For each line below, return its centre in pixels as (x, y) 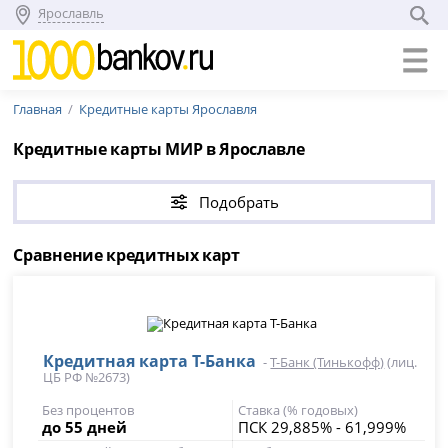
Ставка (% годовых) (297, 410)
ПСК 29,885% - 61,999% (321, 427)
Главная (38, 109)
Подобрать (239, 202)
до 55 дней (85, 427)
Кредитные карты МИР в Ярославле (159, 149)
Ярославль (71, 13)
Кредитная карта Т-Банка (150, 361)
